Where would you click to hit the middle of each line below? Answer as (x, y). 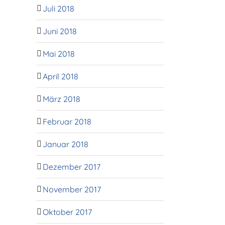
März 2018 (62, 99)
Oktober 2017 (67, 212)
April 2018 (61, 76)
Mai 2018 (59, 53)
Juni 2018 (60, 31)
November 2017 (72, 189)
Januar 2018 (66, 144)
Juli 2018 (59, 8)
